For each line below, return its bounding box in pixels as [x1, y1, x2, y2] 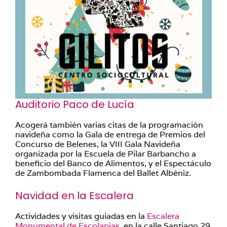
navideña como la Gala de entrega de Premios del [15, 129, 205, 140]
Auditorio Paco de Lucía [15, 97, 134, 111]
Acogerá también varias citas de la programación [15, 119, 203, 130]
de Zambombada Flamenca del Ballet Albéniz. [15, 167, 191, 178]
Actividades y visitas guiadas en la [15, 210, 147, 221]
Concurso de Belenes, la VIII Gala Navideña [15, 138, 180, 149]
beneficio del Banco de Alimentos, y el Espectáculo [15, 158, 211, 169]
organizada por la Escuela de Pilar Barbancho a [15, 148, 196, 159]
